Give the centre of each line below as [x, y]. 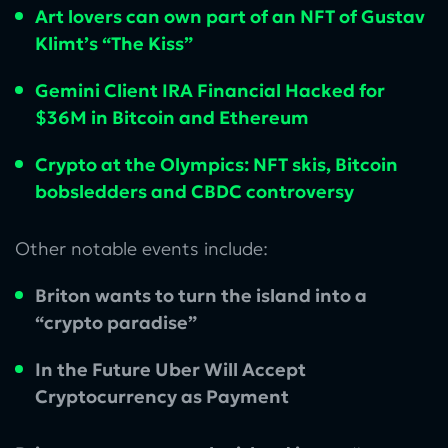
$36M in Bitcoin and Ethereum [172, 117]
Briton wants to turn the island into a [201, 295]
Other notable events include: [141, 248]
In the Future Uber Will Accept [170, 369]
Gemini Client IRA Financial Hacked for [210, 90]
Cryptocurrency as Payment [162, 396]
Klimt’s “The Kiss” [114, 43]
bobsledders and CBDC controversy [194, 191]
